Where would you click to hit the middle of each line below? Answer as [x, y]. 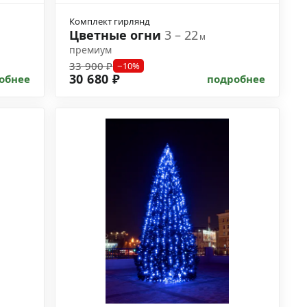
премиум [90, 50]
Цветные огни [117, 35]
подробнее [236, 79]
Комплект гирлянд [110, 21]
